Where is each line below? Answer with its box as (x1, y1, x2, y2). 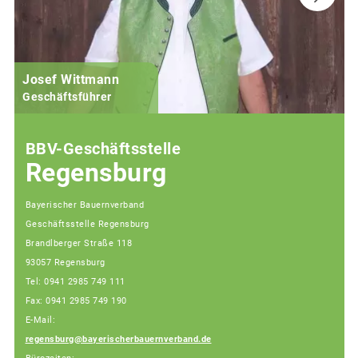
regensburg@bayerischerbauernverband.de (25, 334, 212, 345)
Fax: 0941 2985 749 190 (25, 296, 127, 307)
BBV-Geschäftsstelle (25, 138, 181, 158)
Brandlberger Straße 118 (25, 238, 132, 249)
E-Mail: (25, 315, 55, 326)
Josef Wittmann (22, 71, 119, 87)
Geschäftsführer (22, 89, 112, 103)
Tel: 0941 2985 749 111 (25, 276, 125, 288)
